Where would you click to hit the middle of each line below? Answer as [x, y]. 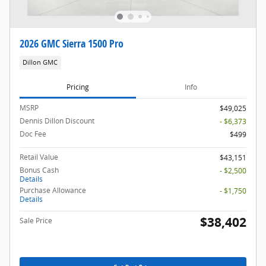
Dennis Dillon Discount [57, 121]
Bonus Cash [39, 170]
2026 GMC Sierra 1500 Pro [72, 43]
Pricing [77, 87]
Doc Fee [33, 134]
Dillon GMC [40, 63]
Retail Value [39, 157]
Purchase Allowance [53, 190]
